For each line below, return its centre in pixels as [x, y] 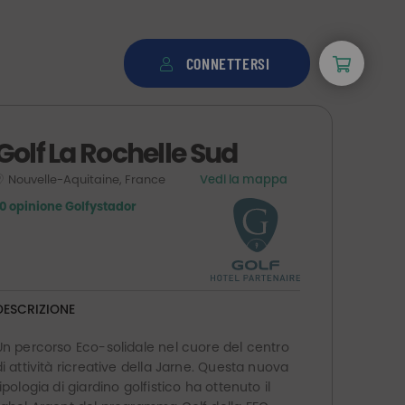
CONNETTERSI [228, 64]
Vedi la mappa [243, 179]
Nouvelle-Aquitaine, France [88, 179]
